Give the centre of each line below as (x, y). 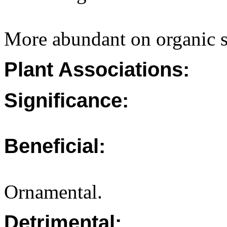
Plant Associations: (97, 69)
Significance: (66, 100)
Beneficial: (55, 146)
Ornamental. (53, 192)
